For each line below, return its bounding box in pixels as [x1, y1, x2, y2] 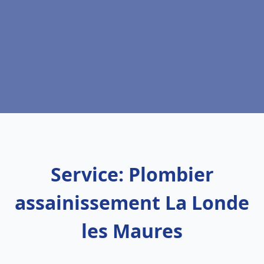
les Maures [81, 218, 183, 243]
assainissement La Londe [15, 190, 249, 215]
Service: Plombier [50, 161, 214, 187]
